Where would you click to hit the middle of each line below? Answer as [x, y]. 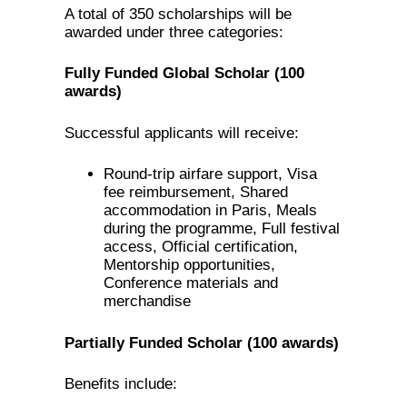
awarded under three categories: [174, 32]
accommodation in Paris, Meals [210, 211]
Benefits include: [121, 384]
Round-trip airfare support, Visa [210, 174]
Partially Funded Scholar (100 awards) [202, 342]
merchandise [147, 302]
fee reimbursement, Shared [195, 193]
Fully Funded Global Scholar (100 [185, 74]
